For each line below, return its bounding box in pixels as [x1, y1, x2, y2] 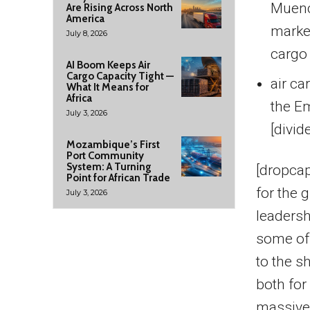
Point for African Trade [66, 172, 170, 184]
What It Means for [66, 81, 149, 93]
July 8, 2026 [66, 28, 107, 38]
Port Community [66, 149, 144, 162]
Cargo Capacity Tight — [66, 70, 174, 82]
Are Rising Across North [66, 1, 173, 14]
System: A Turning [66, 161, 152, 173]
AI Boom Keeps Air [66, 59, 150, 71]
